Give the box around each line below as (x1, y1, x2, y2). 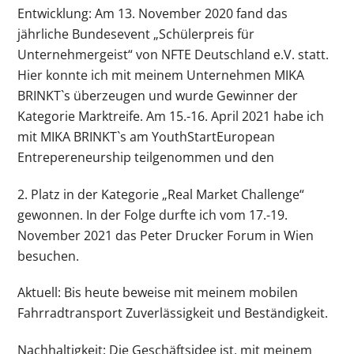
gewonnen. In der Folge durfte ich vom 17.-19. (17, 205, 288, 224)
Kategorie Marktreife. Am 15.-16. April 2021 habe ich (17, 107, 325, 125)
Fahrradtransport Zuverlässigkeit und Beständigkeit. (17, 304, 329, 322)
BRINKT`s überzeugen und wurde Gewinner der (17, 86, 299, 104)
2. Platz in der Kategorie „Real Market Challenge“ (17, 185, 305, 203)
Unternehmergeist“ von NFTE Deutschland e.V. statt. (17, 45, 330, 63)
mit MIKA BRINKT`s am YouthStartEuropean (17, 127, 276, 145)
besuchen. (17, 247, 80, 265)
